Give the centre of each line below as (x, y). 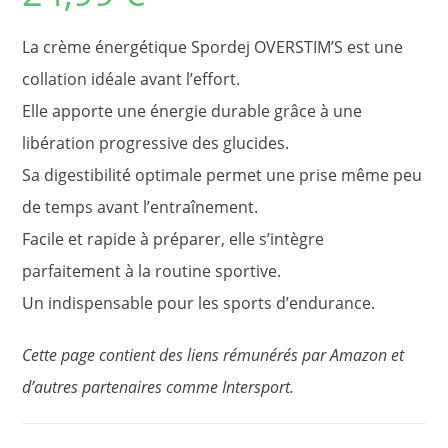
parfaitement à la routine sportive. (152, 270)
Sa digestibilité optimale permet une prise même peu (222, 174)
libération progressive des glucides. (156, 142)
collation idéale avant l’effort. (131, 78)
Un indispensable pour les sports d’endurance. (199, 302)
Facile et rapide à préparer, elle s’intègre (173, 238)
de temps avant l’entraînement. (140, 206)
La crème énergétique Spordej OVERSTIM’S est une (213, 46)
